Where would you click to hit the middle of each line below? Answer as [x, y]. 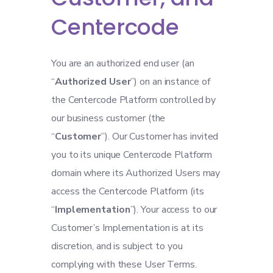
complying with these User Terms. [124, 264]
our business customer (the [108, 118]
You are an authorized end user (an [123, 63]
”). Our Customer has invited [160, 136]
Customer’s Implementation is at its [127, 228]
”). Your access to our [174, 210]
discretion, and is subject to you [117, 246]
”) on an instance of [170, 82]
